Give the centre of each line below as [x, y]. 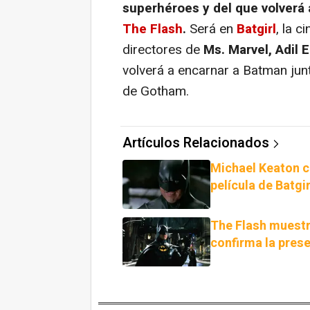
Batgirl [256, 29]
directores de [163, 49]
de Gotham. [156, 91]
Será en [211, 29]
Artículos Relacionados [196, 143]
